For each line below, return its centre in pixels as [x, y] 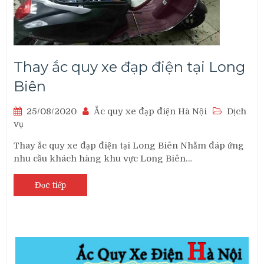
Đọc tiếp [51, 185]
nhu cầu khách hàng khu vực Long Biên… [103, 159]
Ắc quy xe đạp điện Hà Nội [151, 112]
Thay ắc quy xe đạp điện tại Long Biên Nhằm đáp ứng [129, 146]
